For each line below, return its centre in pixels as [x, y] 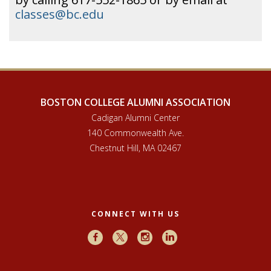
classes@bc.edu [60, 14]
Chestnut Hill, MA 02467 [135, 148]
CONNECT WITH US [135, 214]
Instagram [165, 237]
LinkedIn [189, 237]
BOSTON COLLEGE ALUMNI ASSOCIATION [135, 102]
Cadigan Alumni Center [135, 118]
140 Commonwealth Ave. [135, 133]
